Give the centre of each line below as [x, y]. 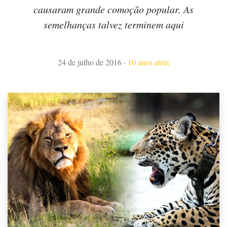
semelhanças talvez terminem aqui [113, 25]
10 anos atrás [148, 62]
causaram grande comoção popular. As [113, 9]
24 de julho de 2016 [90, 62]
